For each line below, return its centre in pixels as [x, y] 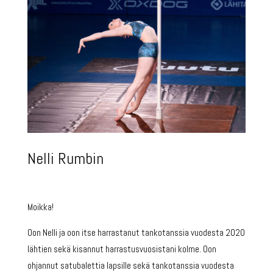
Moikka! [40, 207]
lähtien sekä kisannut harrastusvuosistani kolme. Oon [122, 249]
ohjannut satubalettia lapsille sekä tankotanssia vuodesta [130, 266]
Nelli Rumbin [65, 159]
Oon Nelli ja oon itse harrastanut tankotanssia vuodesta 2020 [136, 233]
